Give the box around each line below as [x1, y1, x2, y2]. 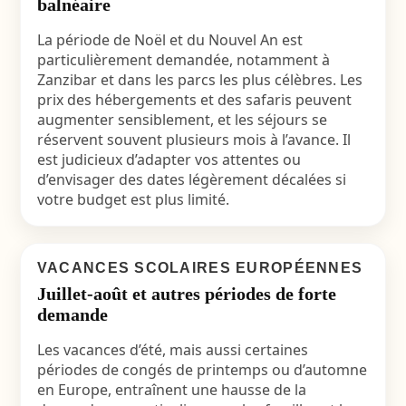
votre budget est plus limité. [36, 189, 229, 209]
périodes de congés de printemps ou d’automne [36, 360, 367, 380]
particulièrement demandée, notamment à [36, 50, 330, 70]
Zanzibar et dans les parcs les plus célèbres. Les [36, 70, 362, 90]
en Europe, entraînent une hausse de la [36, 380, 306, 400]
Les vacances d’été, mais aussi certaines [36, 340, 308, 360]
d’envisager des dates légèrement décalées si [36, 169, 346, 189]
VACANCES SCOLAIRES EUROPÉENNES [36, 260, 363, 275]
